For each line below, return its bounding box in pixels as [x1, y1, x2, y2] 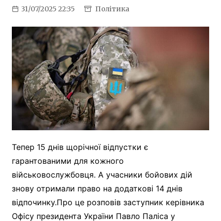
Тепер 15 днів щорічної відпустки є [11, 142, 148, 152]
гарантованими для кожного [11, 155, 124, 166]
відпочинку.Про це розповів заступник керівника [11, 197, 204, 207]
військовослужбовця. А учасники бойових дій [11, 169, 192, 180]
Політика [95, 4, 129, 14]
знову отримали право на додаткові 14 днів [11, 183, 183, 193]
